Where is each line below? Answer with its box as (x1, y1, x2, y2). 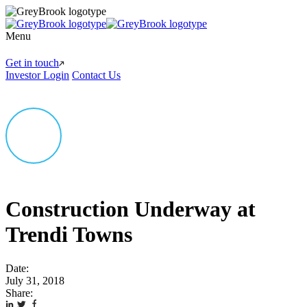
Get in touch (5, 57, 59, 69)
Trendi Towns (5, 222, 132, 247)
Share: (5, 286, 33, 299)
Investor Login (5, 69, 69, 81)
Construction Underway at (5, 197, 256, 222)
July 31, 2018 (5, 274, 64, 286)
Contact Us (72, 69, 121, 81)
